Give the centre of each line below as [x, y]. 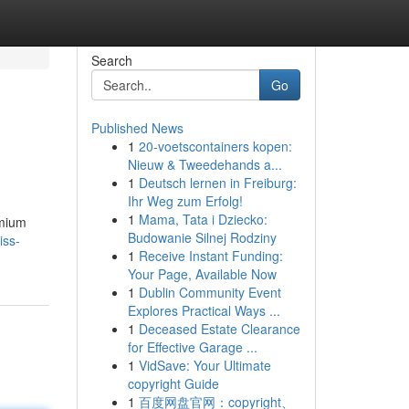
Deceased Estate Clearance [219, 329]
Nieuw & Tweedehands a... [204, 164]
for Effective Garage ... [192, 347]
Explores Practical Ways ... [204, 310]
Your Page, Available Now [202, 274]
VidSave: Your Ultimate [204, 365]
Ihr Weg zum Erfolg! [185, 201]
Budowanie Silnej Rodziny [202, 237]
